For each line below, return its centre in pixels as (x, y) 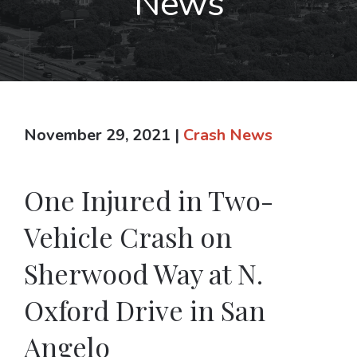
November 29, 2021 (99, 135)
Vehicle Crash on (128, 236)
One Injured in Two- (149, 200)
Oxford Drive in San (145, 310)
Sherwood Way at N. (143, 273)
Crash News (228, 135)
